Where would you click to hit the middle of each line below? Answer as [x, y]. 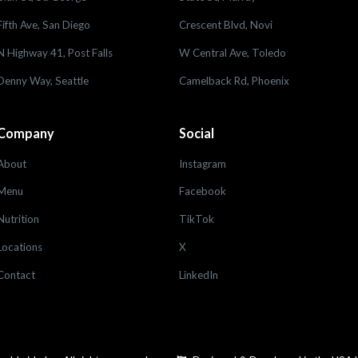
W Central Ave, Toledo [232, 52]
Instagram [202, 163]
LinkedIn [198, 275]
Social [196, 133]
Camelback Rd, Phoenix [234, 80]
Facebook [202, 191]
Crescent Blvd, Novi [225, 24]
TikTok [196, 219]
